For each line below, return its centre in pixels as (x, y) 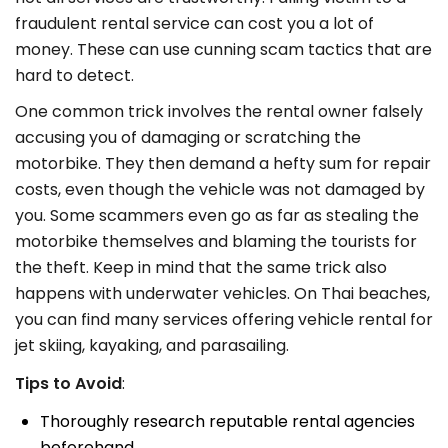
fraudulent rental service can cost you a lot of (194, 24)
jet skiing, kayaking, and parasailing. (152, 346)
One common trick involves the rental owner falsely (219, 112)
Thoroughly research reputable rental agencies (227, 422)
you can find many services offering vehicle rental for (224, 320)
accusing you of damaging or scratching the (188, 138)
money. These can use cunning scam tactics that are (223, 50)
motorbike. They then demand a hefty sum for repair (223, 164)
